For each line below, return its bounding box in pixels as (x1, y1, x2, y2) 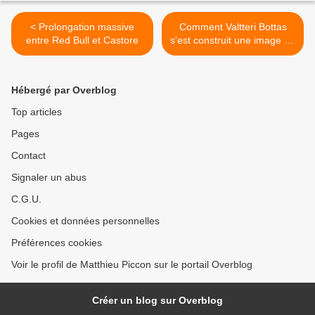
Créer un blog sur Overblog (92, 295, 223, 307)
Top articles (11, 106, 62, 118)
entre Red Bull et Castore (26, 34, 139, 46)
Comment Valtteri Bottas (179, 21, 287, 33)
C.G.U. (11, 193, 41, 205)
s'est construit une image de (170, 34, 295, 46)
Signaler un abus (11, 172, 86, 184)
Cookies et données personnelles (11, 215, 160, 227)
